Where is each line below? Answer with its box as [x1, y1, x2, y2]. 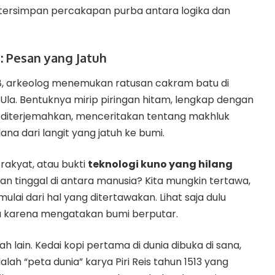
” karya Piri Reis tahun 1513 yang [79, 254, 228, 269]
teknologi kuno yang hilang [88, 157, 233, 171]
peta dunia [28, 254, 79, 269]
